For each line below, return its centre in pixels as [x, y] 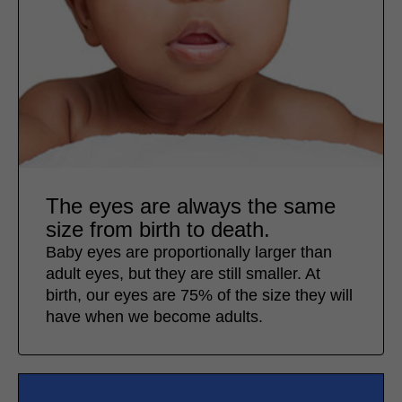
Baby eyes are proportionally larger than [189, 253]
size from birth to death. [158, 230]
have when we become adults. [154, 317]
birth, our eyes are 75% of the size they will [199, 296]
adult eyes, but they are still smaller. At [183, 274]
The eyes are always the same [191, 206]
